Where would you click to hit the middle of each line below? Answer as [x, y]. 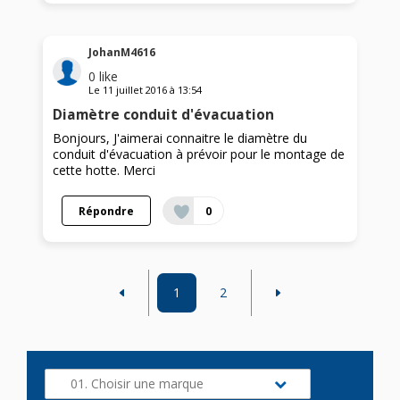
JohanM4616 [122, 53]
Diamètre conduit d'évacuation [164, 115]
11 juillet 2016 [135, 90]
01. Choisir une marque [137, 384]
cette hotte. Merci [104, 171]
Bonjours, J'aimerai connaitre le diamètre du [180, 138]
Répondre [107, 211]
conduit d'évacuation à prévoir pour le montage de [199, 154]
